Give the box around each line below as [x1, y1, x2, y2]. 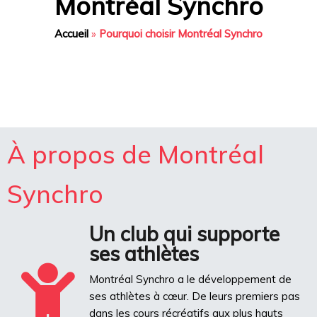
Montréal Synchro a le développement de [89, 272, 292, 286]
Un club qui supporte [89, 221, 279, 246]
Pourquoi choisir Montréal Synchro [99, 27, 263, 40]
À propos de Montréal [7, 139, 264, 170]
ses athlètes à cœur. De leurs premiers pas [89, 289, 300, 303]
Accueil [54, 27, 88, 40]
